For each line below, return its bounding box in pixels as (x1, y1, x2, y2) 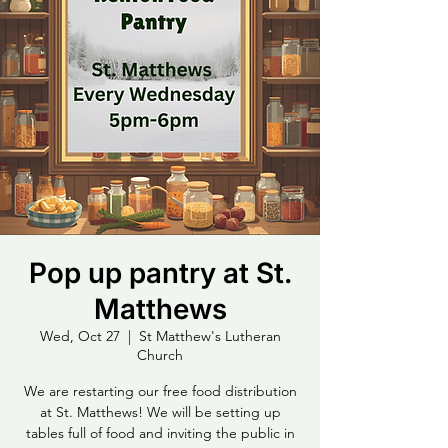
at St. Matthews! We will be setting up (39, 403, 281, 421)
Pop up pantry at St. (28, 256, 292, 290)
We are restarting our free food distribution (23, 382, 297, 400)
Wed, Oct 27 (39, 327, 120, 345)
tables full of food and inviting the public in (25, 424, 295, 442)
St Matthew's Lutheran (138, 327, 281, 345)
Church (137, 346, 183, 364)
